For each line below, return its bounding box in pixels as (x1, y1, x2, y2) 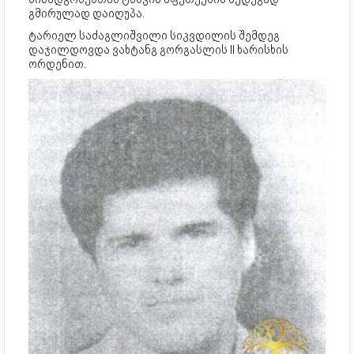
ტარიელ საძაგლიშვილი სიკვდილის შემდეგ (28, 28, 280, 43)
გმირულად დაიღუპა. (28, 6, 145, 21)
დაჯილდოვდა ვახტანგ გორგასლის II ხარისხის (28, 43, 288, 58)
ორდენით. (28, 57, 86, 72)
